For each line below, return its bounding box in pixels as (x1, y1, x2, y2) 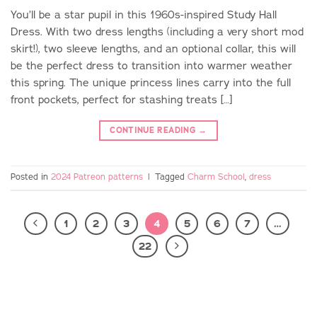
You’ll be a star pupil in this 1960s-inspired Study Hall (11, 7, 277, 23)
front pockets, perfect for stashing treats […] (11, 92, 232, 108)
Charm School (188, 171, 245, 183)
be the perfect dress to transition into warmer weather (11, 58, 292, 74)
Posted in (11, 171, 51, 183)
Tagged (155, 171, 188, 183)
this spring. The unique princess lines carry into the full (11, 75, 291, 91)
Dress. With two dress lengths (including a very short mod (11, 24, 304, 40)
